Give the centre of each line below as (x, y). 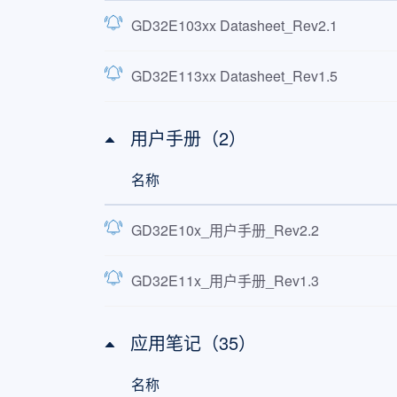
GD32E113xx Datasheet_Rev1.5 (234, 76)
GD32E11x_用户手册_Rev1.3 (225, 280)
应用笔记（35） (193, 343)
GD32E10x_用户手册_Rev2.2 (225, 230)
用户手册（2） (188, 138)
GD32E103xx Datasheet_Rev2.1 (234, 25)
